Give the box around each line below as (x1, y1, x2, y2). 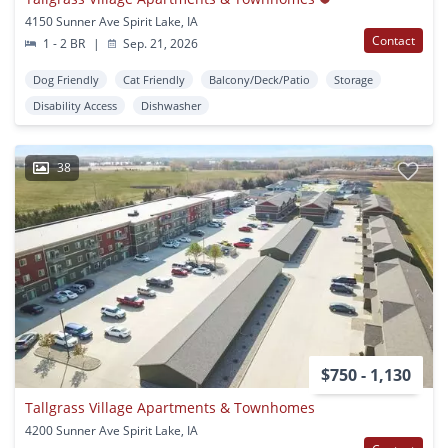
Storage (334, 71, 373, 87)
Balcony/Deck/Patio (209, 71, 310, 87)
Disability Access (33, 97, 117, 113)
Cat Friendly (123, 71, 185, 87)
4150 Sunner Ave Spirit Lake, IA (25, 12, 198, 30)
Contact (372, 31, 415, 49)
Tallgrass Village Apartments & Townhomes (25, 397, 315, 417)
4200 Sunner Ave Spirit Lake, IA (25, 421, 198, 439)
